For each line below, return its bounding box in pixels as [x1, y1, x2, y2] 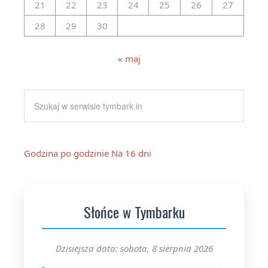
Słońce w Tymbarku [83, 200, 185, 223]
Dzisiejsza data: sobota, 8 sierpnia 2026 [55, 242, 213, 254]
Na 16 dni [111, 147, 151, 159]
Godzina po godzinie [24, 147, 109, 159]
